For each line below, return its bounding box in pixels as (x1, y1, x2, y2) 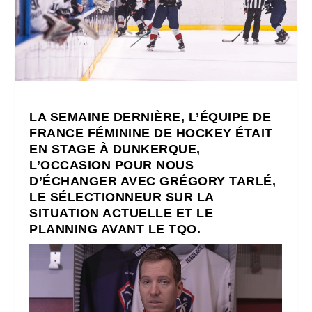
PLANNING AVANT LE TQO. (29, 221, 201, 236)
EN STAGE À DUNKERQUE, (29, 141, 201, 156)
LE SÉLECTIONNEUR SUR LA (29, 189, 214, 204)
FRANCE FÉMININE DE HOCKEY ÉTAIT (29, 125, 273, 140)
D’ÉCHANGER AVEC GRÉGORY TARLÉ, (29, 173, 276, 188)
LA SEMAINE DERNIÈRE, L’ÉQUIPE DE (29, 109, 272, 124)
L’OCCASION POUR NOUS (29, 157, 194, 172)
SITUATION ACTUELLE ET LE (29, 205, 214, 220)
